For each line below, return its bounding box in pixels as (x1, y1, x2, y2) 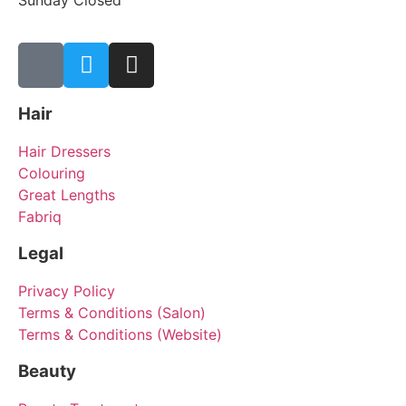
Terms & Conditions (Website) (18, 324, 222, 343)
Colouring (18, 163, 85, 182)
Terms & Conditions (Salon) (18, 303, 206, 322)
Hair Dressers (18, 141, 111, 160)
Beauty (18, 360, 76, 382)
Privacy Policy (18, 281, 115, 300)
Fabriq (18, 207, 62, 226)
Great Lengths (18, 185, 115, 204)
